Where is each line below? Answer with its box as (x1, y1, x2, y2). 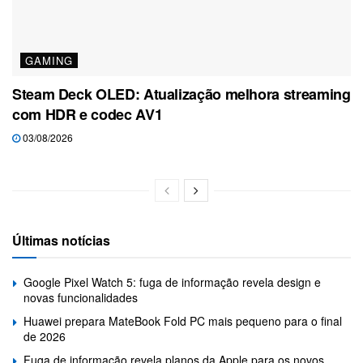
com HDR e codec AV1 (12, 104, 163, 126)
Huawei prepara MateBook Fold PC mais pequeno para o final (23, 313, 342, 330)
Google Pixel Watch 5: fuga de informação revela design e (23, 274, 321, 291)
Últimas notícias (12, 231, 110, 250)
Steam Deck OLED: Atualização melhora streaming (12, 83, 351, 105)
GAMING (25, 53, 73, 69)
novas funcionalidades (23, 289, 138, 306)
